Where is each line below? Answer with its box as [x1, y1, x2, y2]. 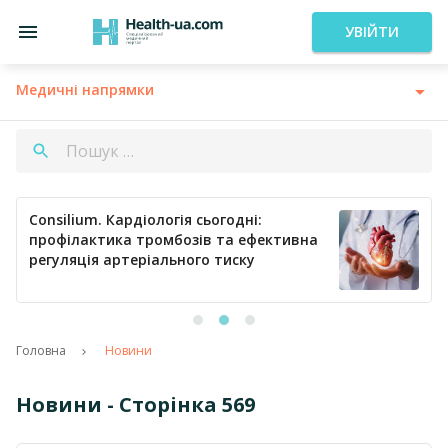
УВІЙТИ [345, 22, 399, 41]
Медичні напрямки [16, 80, 154, 99]
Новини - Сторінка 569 [16, 391, 255, 418]
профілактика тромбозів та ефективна [29, 230, 318, 249]
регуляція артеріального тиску [29, 250, 255, 269]
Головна [16, 342, 66, 359]
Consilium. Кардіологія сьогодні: [29, 210, 262, 229]
